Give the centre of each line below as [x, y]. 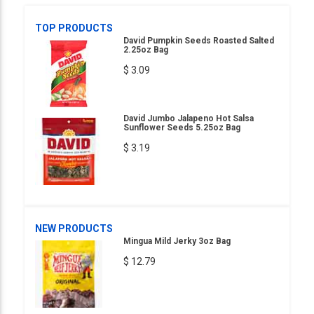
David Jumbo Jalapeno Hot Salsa [189, 118]
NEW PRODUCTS [74, 228]
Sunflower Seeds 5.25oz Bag [182, 128]
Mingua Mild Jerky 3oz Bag [177, 241]
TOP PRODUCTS [74, 28]
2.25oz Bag [146, 50]
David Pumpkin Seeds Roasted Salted [199, 41]
